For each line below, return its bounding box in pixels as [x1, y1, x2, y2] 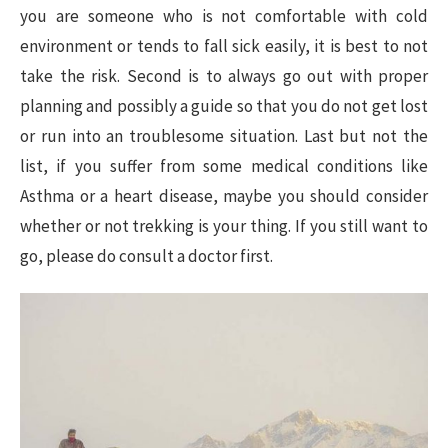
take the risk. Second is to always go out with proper [20, 64, 428, 87]
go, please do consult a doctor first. [20, 244, 273, 267]
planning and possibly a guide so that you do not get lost [20, 94, 428, 117]
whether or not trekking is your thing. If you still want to [20, 214, 428, 237]
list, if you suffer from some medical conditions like [20, 154, 428, 177]
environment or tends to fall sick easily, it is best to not [20, 34, 428, 57]
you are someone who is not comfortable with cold [20, 4, 428, 27]
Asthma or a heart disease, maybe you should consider [20, 184, 428, 207]
